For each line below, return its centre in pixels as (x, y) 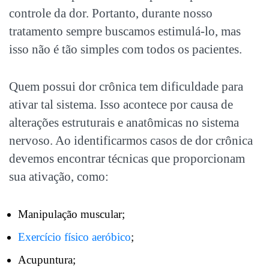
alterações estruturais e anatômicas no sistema (124, 122)
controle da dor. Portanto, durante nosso (111, 13)
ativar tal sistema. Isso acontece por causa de (121, 104)
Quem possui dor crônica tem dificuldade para (126, 86)
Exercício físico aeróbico (74, 237)
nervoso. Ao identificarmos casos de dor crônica (131, 140)
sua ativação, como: (59, 176)
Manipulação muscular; (71, 214)
